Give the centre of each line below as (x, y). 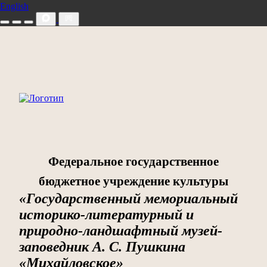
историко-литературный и (106, 214)
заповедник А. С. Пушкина (102, 246)
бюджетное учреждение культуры (133, 181)
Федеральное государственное (133, 161)
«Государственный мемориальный (128, 198)
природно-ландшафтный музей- (121, 230)
